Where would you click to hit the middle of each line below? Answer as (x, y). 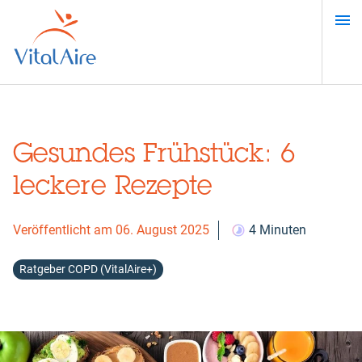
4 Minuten (278, 230)
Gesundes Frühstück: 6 (154, 152)
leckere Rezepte (113, 185)
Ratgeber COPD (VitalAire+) (88, 269)
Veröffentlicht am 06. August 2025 (111, 230)
